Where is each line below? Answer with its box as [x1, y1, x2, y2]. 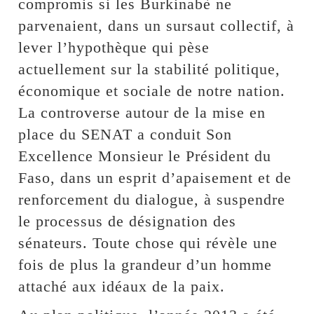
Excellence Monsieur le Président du [18, 146, 272, 165]
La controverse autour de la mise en [18, 103, 266, 121]
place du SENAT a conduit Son [18, 125, 233, 143]
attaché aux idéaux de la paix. [18, 277, 226, 295]
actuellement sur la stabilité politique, [18, 60, 281, 78]
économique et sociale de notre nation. [18, 81, 286, 100]
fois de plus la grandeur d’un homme [18, 255, 273, 273]
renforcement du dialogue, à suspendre [18, 190, 286, 208]
